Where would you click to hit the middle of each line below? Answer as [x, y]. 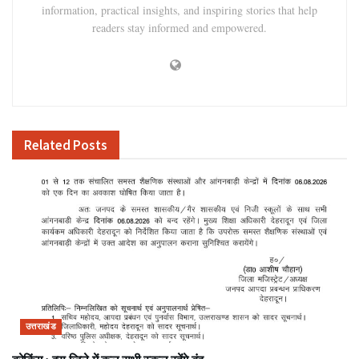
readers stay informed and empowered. [179, 27]
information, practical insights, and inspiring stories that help [179, 10]
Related [47, 145]
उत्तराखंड [41, 326]
